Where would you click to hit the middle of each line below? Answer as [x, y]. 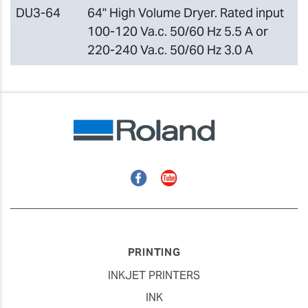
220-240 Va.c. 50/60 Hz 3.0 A [170, 50]
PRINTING [154, 252]
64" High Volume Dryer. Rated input [186, 13]
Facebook [158, 176]
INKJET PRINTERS [154, 275]
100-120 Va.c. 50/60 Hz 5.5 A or [178, 31]
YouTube [185, 176]
